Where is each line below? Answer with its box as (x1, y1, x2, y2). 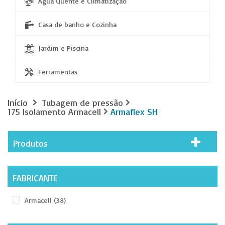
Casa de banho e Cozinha (38, 20, 117, 29)
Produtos (13, 138, 48, 149)
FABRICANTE (13, 172, 58, 183)
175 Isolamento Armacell (8, 106, 101, 117)
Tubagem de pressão (42, 97, 123, 108)
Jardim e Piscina (38, 44, 88, 52)
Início (8, 97, 28, 108)
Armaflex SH (110, 106, 158, 117)
